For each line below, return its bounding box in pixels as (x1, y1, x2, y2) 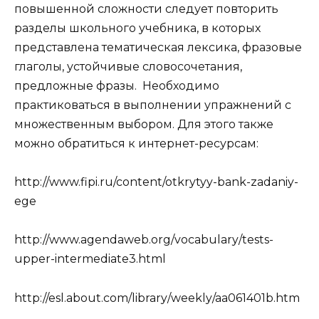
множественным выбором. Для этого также (14, 117, 273, 132)
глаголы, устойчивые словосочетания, (14, 60, 242, 74)
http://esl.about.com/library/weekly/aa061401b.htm (14, 291, 300, 305)
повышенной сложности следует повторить (14, 2, 284, 16)
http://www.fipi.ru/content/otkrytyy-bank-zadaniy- (14, 175, 298, 189)
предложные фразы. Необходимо (14, 79, 222, 93)
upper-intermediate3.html (14, 252, 166, 266)
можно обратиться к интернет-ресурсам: (14, 137, 258, 151)
